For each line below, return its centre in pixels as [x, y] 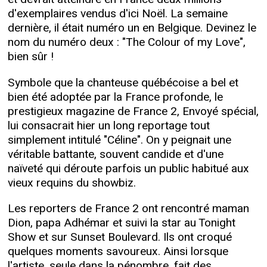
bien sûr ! [30, 57]
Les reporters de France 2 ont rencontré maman [128, 208]
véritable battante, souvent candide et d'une [115, 154]
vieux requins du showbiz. [72, 183]
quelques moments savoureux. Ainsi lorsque [118, 251]
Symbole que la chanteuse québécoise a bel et [123, 83]
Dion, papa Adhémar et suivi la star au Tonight [121, 223]
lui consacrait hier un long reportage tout [108, 125]
